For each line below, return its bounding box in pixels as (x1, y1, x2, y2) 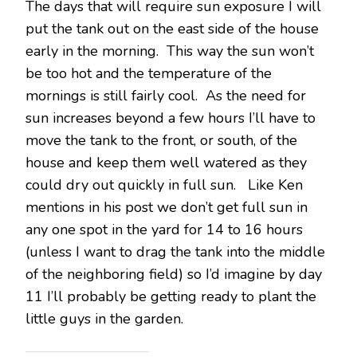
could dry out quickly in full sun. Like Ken (25, 175, 303, 194)
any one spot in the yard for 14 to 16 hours (25, 220, 303, 239)
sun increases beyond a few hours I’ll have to (25, 108, 316, 127)
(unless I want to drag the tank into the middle (25, 242, 325, 261)
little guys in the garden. (25, 309, 183, 328)
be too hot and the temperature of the (25, 64, 272, 83)
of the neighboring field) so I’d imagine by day (25, 265, 322, 284)
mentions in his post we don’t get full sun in (25, 198, 308, 217)
